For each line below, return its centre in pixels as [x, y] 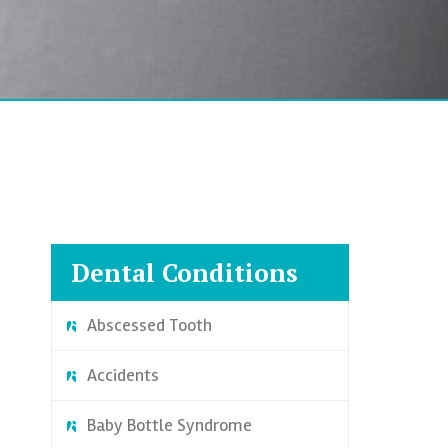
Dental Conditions [184, 272]
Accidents [122, 375]
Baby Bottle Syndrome [169, 425]
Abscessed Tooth [149, 325]
